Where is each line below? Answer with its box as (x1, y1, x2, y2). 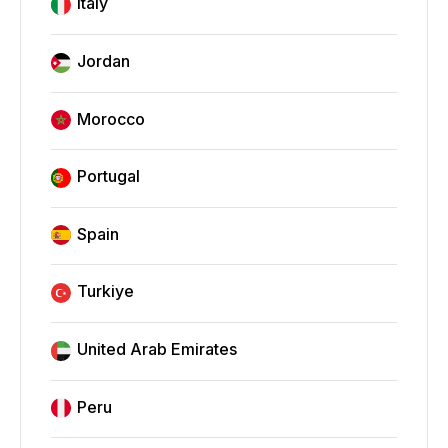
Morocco (77, 108, 145, 129)
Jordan (77, 50, 130, 71)
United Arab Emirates (77, 339, 237, 360)
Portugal (77, 166, 140, 187)
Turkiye (77, 281, 134, 302)
